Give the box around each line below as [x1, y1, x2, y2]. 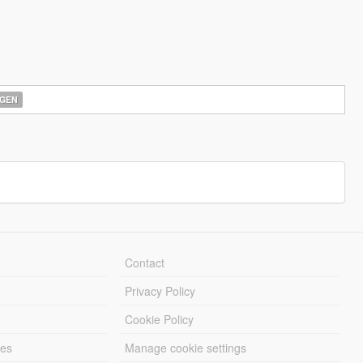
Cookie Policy [125, 311, 194, 327]
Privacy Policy [125, 283, 196, 299]
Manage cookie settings [125, 340, 247, 356]
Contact [125, 254, 165, 271]
